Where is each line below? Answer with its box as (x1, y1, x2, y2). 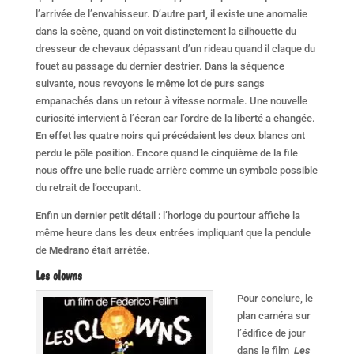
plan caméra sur (236, 309, 311, 322)
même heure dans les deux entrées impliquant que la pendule (35, 226, 311, 239)
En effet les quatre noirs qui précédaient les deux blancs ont (35, 129, 305, 141)
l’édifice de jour (236, 326, 306, 339)
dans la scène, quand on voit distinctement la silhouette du (35, 24, 296, 37)
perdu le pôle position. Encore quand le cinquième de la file (35, 146, 298, 159)
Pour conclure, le (236, 292, 313, 304)
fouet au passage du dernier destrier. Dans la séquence (35, 59, 284, 72)
